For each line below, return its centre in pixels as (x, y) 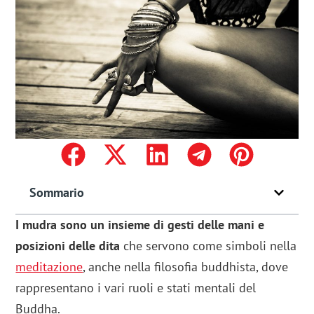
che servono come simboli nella (209, 246)
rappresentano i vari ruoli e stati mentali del (136, 288)
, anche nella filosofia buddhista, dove (186, 267)
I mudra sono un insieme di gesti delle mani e (140, 225)
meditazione (49, 267)
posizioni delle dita (68, 246)
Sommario (57, 193)
